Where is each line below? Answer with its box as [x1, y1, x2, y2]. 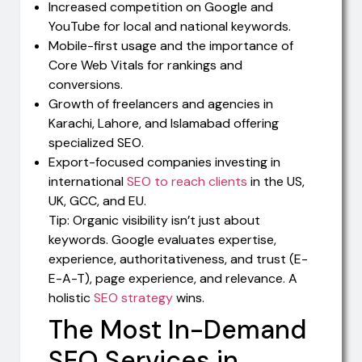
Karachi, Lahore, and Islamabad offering [48, 114, 279, 132]
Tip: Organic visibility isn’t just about [48, 211, 260, 229]
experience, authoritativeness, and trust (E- [48, 250, 308, 267]
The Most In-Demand [48, 312, 306, 347]
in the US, [247, 172, 305, 190]
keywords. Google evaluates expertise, [48, 230, 276, 248]
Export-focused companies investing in [48, 153, 280, 170]
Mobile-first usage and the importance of [48, 36, 293, 54]
